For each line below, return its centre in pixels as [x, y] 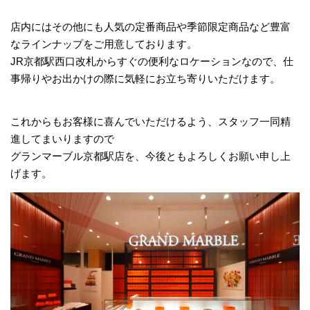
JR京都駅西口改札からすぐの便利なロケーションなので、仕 [152, 61]
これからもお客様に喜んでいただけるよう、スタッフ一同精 [151, 121]
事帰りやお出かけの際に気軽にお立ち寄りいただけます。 [145, 79]
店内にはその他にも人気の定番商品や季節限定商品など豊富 [151, 27]
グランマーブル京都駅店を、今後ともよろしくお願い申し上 [151, 156]
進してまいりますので [62, 139]
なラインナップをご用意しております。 [104, 44]
